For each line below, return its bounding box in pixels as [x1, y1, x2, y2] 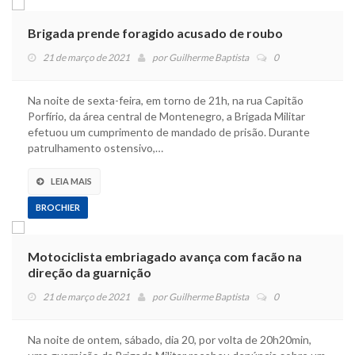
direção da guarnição [28, 264, 151, 280]
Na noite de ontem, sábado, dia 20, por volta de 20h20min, [28, 332, 311, 346]
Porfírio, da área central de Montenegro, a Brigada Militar [28, 109, 305, 123]
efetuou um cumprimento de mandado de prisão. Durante [28, 124, 310, 139]
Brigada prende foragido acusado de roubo [28, 25, 283, 40]
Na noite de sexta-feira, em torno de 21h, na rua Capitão [28, 93, 303, 107]
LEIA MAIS [51, 175, 92, 186]
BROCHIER [36, 201, 80, 212]
